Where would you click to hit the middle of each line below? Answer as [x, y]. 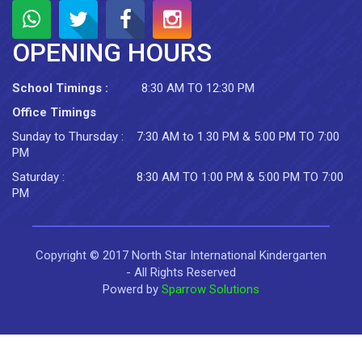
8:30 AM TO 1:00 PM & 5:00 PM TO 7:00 [240, 177]
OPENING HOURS [112, 53]
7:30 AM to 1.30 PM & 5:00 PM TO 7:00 [238, 137]
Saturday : [40, 177]
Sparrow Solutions [210, 289]
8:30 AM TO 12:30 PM [198, 88]
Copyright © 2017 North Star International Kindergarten [181, 255]
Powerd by [132, 289]
